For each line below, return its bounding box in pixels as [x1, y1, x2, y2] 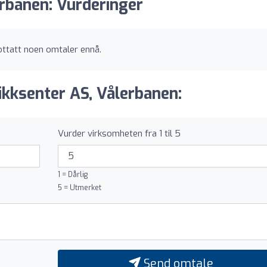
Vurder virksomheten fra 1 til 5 [57, 127, 181, 139]
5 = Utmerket [57, 182, 101, 193]
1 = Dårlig [57, 169, 88, 179]
